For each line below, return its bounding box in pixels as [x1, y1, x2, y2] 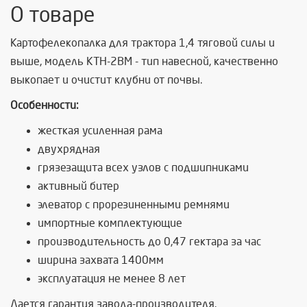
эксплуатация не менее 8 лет [38, 273, 186, 284]
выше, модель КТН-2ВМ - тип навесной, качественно [10, 56, 278, 67]
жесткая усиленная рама [38, 125, 162, 136]
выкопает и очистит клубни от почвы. [10, 74, 202, 86]
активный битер [38, 180, 119, 192]
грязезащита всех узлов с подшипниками [38, 162, 249, 173]
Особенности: [10, 99, 79, 111]
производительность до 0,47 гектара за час [38, 236, 261, 247]
